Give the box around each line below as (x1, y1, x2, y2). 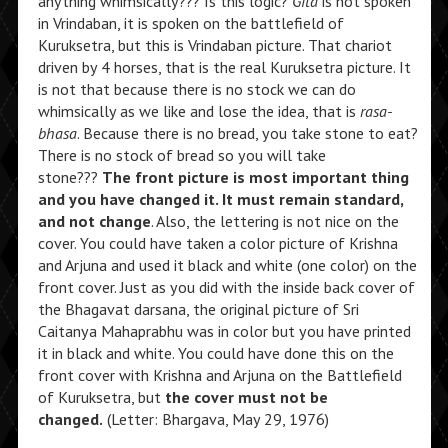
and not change (37, 210, 151, 231)
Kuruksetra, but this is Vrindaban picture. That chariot (37, 34, 392, 55)
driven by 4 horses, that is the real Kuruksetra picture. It (37, 56, 411, 77)
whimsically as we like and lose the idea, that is (37, 100, 360, 121)
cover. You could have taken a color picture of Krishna (37, 232, 398, 253)
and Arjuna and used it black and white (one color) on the (37, 254, 417, 275)
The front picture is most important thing (101, 166, 409, 187)
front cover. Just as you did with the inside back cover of (37, 276, 415, 297)
